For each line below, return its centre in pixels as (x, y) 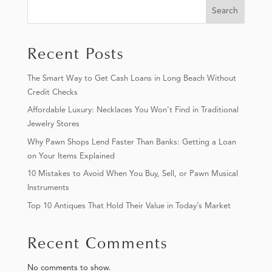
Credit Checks (52, 92)
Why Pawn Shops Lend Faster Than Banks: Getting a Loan (131, 142)
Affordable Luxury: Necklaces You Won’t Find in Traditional (133, 110)
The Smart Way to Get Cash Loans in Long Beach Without (131, 78)
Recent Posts (75, 53)
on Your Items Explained (71, 156)
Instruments (48, 188)
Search (225, 11)
